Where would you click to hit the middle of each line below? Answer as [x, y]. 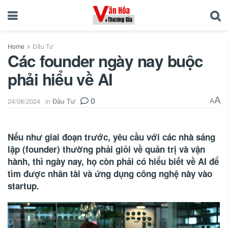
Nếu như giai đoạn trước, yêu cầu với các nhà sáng [111, 137]
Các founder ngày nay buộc [105, 61]
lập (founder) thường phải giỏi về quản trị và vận [106, 149]
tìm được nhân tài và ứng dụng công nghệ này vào [110, 173]
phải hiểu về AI [60, 79]
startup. [23, 186]
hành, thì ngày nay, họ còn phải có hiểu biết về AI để [113, 161]
